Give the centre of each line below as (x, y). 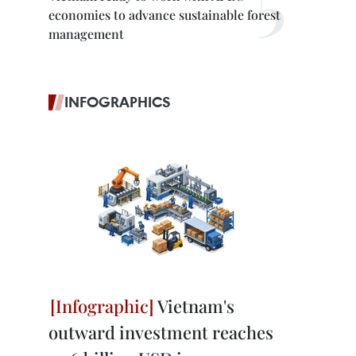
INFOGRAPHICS (118, 102)
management (86, 34)
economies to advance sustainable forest (164, 15)
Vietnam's (194, 306)
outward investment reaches (161, 332)
